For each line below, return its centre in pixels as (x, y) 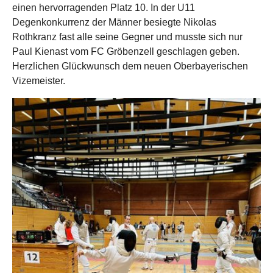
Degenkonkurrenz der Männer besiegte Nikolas (114, 22)
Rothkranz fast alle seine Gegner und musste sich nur (127, 37)
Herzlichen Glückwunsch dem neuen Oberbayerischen (130, 66)
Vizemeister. (39, 81)
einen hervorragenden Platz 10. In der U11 (104, 8)
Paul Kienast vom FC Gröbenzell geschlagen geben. (126, 51)
